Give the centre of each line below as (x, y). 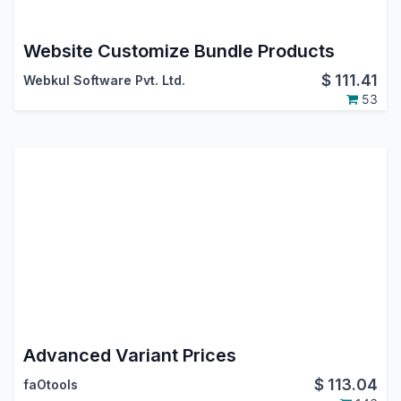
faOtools (50, 385)
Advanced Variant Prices (129, 356)
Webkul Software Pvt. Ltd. (104, 81)
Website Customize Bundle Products (179, 51)
